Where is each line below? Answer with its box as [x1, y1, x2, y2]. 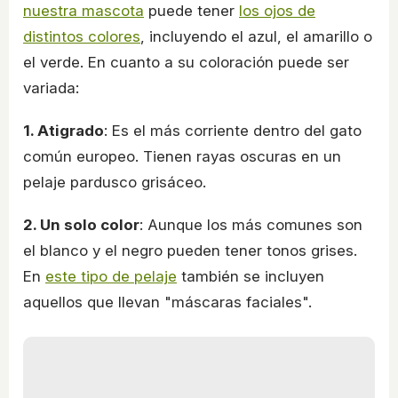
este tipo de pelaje [45, 267, 177, 285]
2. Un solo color [23, 215, 139, 234]
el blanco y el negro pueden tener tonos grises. [23, 241, 357, 259]
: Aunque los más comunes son [139, 215, 362, 234]
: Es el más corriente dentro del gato [104, 121, 362, 139]
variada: [23, 78, 79, 97]
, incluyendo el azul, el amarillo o [140, 27, 372, 45]
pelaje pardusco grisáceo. [23, 172, 211, 191]
